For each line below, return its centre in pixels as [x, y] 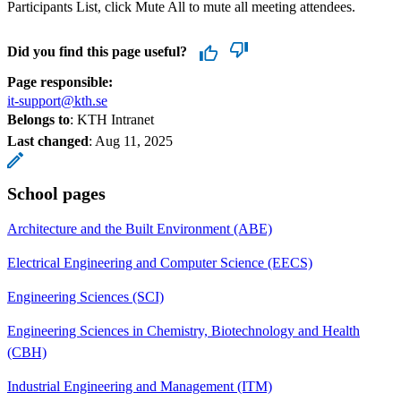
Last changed [48, 141]
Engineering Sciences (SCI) [85, 296]
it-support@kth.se [57, 100]
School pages [56, 193]
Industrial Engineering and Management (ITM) [140, 386]
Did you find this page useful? [97, 51]
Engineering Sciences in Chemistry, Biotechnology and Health [183, 330]
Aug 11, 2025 [134, 141]
